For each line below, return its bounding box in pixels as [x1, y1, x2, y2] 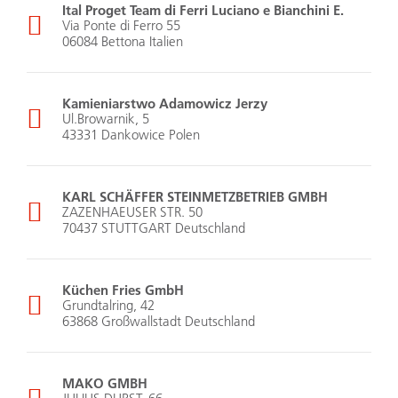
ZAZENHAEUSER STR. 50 [62, 203, 203, 221]
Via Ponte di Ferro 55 [62, 17, 180, 35]
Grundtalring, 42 [62, 297, 155, 314]
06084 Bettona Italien [62, 33, 183, 51]
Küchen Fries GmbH [62, 281, 184, 299]
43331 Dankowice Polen [62, 126, 200, 144]
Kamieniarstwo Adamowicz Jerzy [62, 94, 267, 113]
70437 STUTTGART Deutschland [62, 219, 245, 237]
